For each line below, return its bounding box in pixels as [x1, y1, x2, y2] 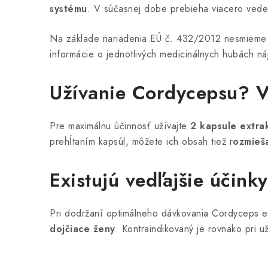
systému [50, 2, 87, 16]
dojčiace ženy [50, 222, 115, 236]
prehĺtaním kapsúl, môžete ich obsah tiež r [50, 135, 233, 148]
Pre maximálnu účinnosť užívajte [50, 119, 190, 133]
